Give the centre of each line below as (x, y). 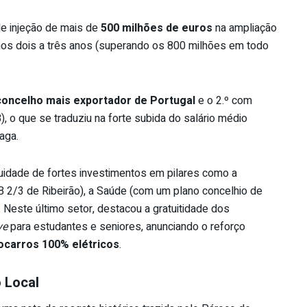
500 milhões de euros (157, 28)
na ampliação (245, 28)
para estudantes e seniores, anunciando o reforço (126, 226)
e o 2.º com (224, 100)
